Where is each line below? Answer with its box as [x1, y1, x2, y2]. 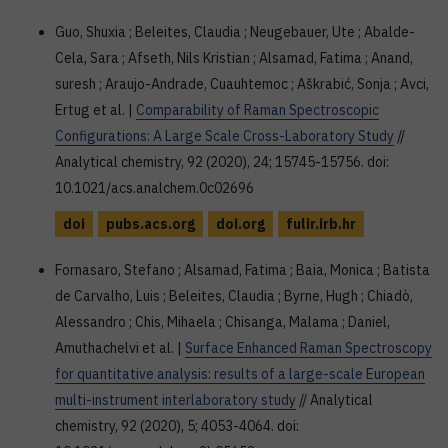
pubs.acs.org [106, 215, 195, 233]
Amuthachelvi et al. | [55, 339, 185, 357]
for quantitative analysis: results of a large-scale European [55, 365, 425, 383]
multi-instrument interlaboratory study [55, 391, 296, 409]
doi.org [216, 215, 265, 233]
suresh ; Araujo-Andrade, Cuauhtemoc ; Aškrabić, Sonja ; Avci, [55, 75, 429, 93]
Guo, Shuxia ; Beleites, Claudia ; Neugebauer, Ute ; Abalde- [55, 23, 415, 41]
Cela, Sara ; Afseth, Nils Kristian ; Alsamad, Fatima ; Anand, [55, 49, 413, 67]
